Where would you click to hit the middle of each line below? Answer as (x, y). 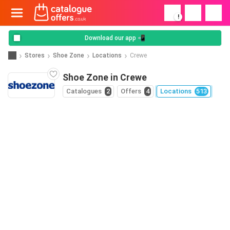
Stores (35, 55)
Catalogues (84, 91)
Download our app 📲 (115, 38)
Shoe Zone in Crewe (105, 78)
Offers (131, 91)
